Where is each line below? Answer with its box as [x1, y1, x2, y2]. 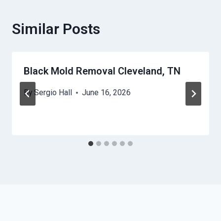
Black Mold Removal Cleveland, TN [24, 65, 181, 77]
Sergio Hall [34, 88, 73, 98]
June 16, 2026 [82, 88, 131, 98]
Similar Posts [12, 20, 100, 38]
